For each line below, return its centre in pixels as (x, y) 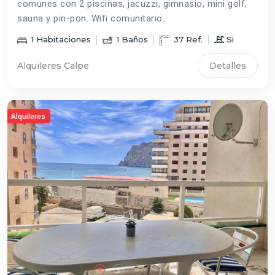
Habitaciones (62, 40)
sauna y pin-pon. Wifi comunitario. (91, 19)
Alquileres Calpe (53, 65)
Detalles (228, 66)
